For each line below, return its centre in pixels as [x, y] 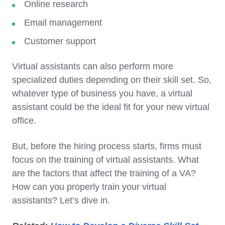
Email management [63, 22]
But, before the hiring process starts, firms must [107, 146]
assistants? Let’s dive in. [61, 200]
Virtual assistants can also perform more [93, 66]
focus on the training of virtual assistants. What [105, 159]
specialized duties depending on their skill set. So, [112, 80]
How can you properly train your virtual [89, 187]
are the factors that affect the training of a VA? [104, 173]
